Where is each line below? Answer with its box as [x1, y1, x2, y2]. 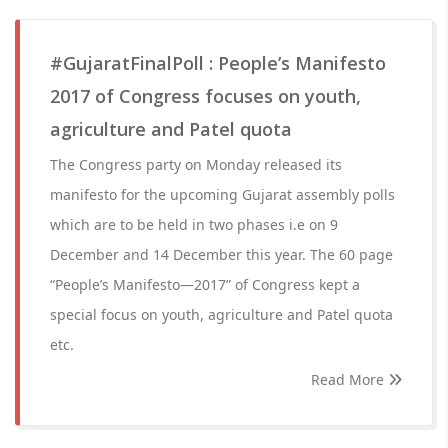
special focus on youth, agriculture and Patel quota [50, 305, 393, 324]
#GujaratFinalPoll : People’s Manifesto [50, 51, 386, 75]
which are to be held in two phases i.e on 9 [50, 215, 338, 234]
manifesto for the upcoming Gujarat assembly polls [50, 185, 395, 204]
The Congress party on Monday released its [50, 155, 342, 174]
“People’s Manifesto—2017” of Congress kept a [50, 275, 360, 294]
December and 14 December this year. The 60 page [50, 245, 393, 264]
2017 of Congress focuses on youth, [50, 84, 361, 108]
